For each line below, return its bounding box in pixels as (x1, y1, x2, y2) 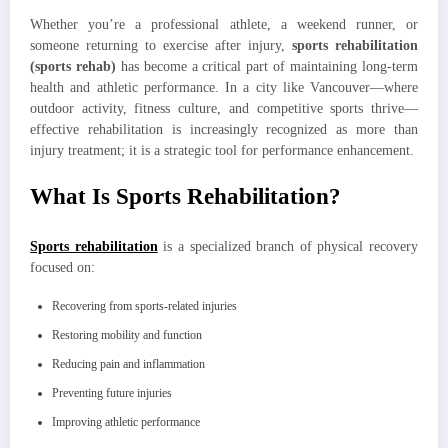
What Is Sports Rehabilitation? (30, 184, 341, 209)
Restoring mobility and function (52, 327, 202, 342)
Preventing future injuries (52, 385, 172, 400)
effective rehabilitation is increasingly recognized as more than (30, 121, 418, 137)
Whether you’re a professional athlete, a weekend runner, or (30, 16, 418, 32)
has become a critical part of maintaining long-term (115, 58, 419, 74)
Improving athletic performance (52, 414, 200, 429)
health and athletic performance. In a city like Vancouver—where (30, 79, 418, 95)
